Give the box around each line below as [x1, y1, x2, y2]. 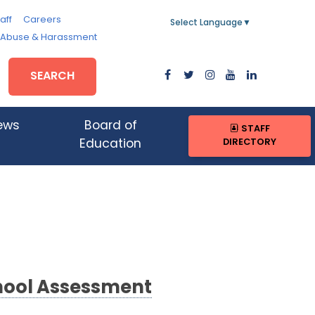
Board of [84, 120, 137, 133]
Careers [22, 15, 61, 25]
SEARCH [30, 70, 75, 82]
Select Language [170, 19, 243, 27]
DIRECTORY [223, 138, 277, 148]
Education [79, 139, 142, 151]
